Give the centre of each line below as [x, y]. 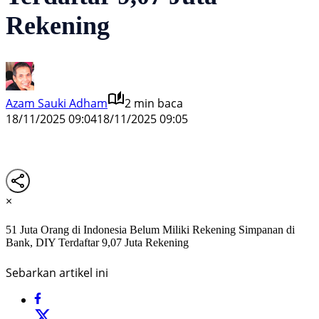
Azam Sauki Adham [57, 103]
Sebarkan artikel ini [57, 272]
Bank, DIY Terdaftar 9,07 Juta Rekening [97, 243]
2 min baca [154, 103]
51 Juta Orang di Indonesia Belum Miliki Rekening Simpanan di [150, 230]
